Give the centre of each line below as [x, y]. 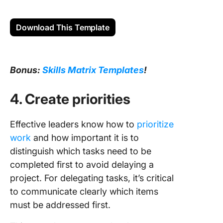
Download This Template [63, 27]
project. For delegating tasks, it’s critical [92, 178]
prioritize [155, 124]
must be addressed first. [60, 205]
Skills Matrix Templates [93, 70]
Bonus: [26, 70]
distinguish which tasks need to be [81, 151]
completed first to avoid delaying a [82, 165]
